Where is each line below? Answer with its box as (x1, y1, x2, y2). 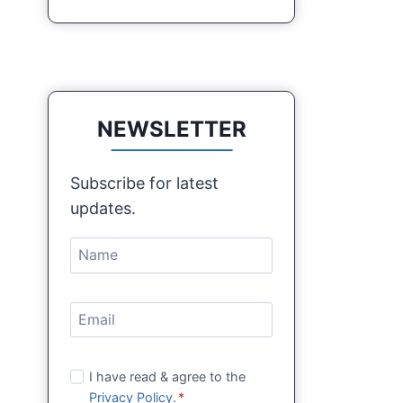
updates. (70, 198, 137, 218)
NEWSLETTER (96, 115, 246, 142)
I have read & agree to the (88, 369, 246, 385)
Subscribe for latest (70, 173, 219, 193)
